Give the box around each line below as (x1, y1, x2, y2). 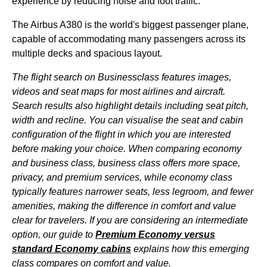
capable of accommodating (12, 34, 128, 44)
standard (12, 244, 55, 254)
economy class (169, 172, 232, 182)
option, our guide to (12, 229, 95, 240)
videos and (12, 86, 61, 97)
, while (139, 172, 169, 182)
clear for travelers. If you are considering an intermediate (12, 215, 248, 225)
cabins (101, 244, 131, 254)
